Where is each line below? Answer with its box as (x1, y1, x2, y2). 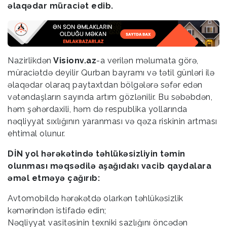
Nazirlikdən (8, 55, 52, 65)
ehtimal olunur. (8, 128, 65, 138)
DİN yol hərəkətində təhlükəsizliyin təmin (8, 148, 185, 159)
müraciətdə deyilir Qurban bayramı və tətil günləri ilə (8, 67, 214, 78)
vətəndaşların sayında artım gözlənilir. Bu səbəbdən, (8, 92, 212, 102)
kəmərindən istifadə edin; (8, 205, 106, 215)
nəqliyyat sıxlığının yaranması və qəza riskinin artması (8, 116, 217, 126)
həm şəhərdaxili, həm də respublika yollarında (8, 104, 187, 114)
